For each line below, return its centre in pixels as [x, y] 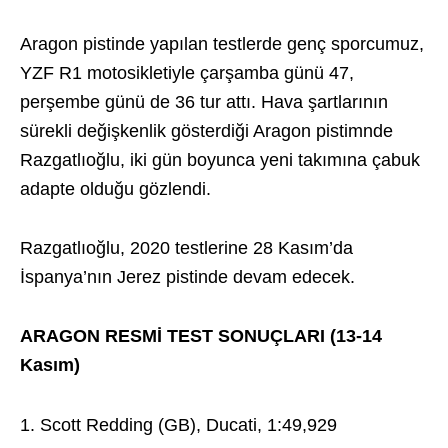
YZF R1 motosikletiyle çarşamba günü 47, [187, 73]
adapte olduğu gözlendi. [115, 189]
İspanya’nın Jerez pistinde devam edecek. [187, 277]
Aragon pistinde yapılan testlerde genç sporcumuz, [222, 44]
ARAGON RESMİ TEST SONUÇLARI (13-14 [201, 336]
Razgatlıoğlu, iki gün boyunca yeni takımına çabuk [220, 160]
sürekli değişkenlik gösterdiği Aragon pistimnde [206, 131]
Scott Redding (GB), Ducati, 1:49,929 [188, 425]
